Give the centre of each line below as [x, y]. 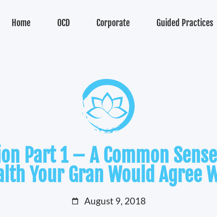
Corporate [113, 23]
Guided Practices [185, 23]
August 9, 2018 [115, 201]
